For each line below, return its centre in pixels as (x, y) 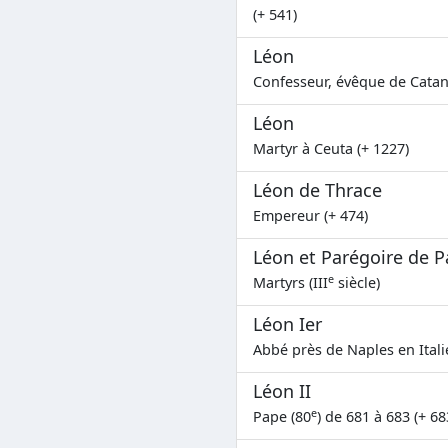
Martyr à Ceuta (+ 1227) (331, 148)
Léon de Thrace (317, 189)
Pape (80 (282, 416)
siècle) (357, 282)
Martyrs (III (290, 282)
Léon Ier (287, 323)
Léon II (282, 390)
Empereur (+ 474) (310, 215)
